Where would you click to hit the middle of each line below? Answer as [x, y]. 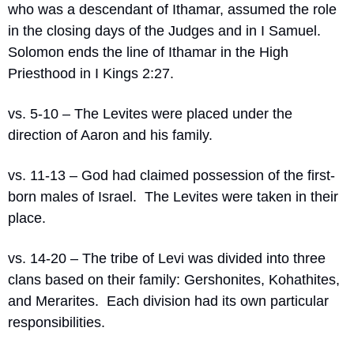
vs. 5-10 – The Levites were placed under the [150, 114]
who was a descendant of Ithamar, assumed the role [172, 9]
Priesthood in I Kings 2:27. [91, 73]
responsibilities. [56, 322]
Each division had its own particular [218, 301]
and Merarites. [53, 301]
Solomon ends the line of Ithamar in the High [148, 52]
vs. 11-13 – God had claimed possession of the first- [171, 175]
